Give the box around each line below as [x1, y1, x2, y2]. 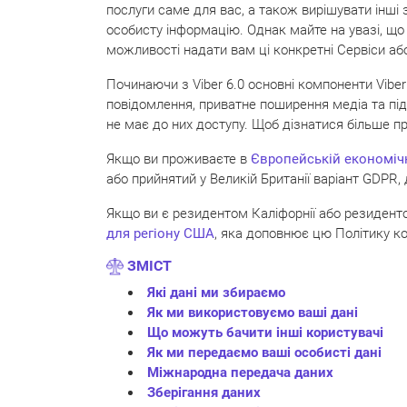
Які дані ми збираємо [147, 284, 285, 302]
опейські [275, 151, 333, 167]
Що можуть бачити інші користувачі [147, 324, 383, 342]
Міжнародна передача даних [147, 364, 333, 382]
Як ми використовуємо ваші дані [147, 304, 358, 322]
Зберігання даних [147, 384, 261, 402]
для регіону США [106, 225, 214, 242]
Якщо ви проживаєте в [106, 151, 251, 167]
